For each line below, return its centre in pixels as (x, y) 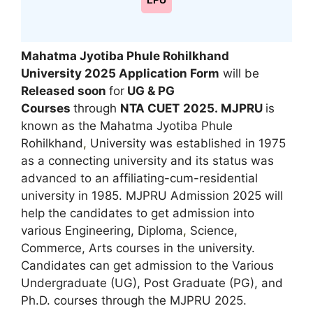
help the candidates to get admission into (138, 213)
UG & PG (150, 90)
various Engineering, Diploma (102, 230)
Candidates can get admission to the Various (147, 265)
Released (48, 90)
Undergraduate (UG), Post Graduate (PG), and (152, 283)
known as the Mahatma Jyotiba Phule (127, 125)
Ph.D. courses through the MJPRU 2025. (134, 300)
